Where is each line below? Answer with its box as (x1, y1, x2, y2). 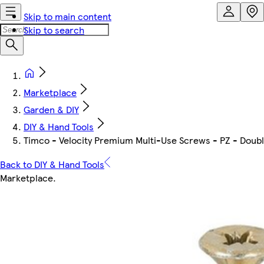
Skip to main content (24, 9, 111, 23)
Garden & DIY (24, 103, 79, 116)
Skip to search (24, 23, 84, 37)
